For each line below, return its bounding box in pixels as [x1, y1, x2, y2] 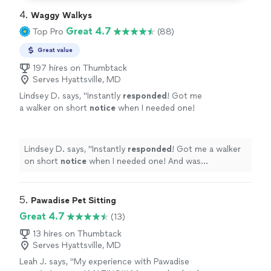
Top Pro [33, 26, 64, 37]
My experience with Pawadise [74, 256, 189, 267]
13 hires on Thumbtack [33, 229, 122, 239]
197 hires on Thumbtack [33, 63, 127, 73]
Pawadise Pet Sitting [31, 195, 116, 206]
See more [62, 127, 100, 137]
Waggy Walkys [31, 10, 92, 21]
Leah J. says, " [19, 256, 74, 267]
